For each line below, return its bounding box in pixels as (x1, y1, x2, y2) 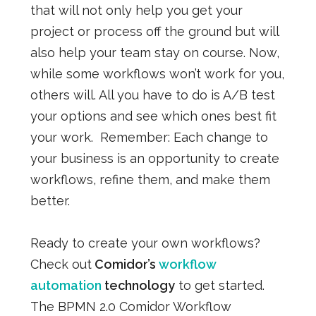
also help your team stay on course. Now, (30, 44, 279, 60)
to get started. (174, 277, 265, 293)
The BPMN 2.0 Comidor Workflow (30, 298, 231, 314)
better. (30, 193, 70, 208)
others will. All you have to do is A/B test (30, 87, 275, 102)
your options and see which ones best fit (30, 108, 276, 123)
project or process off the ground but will (30, 23, 279, 39)
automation (30, 277, 102, 293)
